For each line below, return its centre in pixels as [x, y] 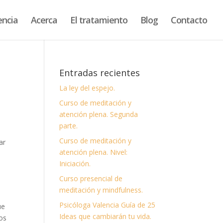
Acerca [44, 20]
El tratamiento [99, 20]
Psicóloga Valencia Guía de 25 [108, 205]
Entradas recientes [100, 73]
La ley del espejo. [87, 88]
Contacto [189, 20]
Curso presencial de [91, 178]
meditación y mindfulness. [101, 190]
